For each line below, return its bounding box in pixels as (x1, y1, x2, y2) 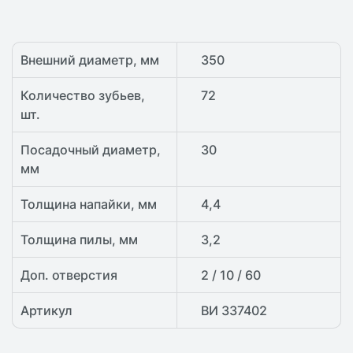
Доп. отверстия (20, 266, 117, 284)
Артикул (20, 302, 72, 320)
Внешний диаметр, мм (20, 51, 159, 69)
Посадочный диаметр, (20, 141, 161, 159)
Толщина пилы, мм (20, 231, 138, 249)
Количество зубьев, (20, 87, 145, 105)
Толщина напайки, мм (20, 195, 157, 214)
